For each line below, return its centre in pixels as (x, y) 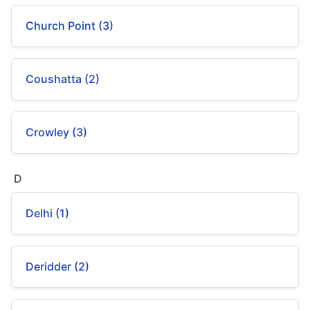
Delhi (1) (47, 213)
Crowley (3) (56, 132)
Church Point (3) (70, 26)
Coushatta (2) (63, 79)
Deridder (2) (57, 266)
